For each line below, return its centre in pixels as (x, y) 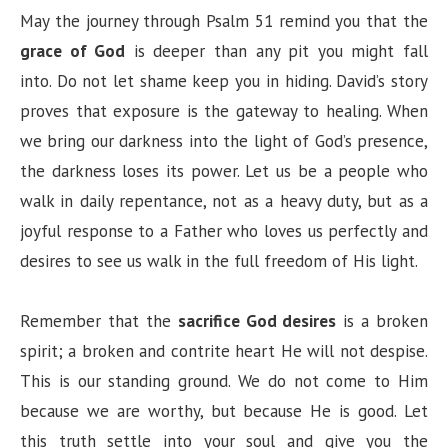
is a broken (382, 320)
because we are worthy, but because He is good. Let (224, 410)
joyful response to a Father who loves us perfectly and (224, 230)
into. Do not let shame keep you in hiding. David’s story (224, 80)
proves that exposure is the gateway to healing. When (224, 110)
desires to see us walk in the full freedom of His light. (219, 260)
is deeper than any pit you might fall (277, 50)
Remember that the (99, 320)
